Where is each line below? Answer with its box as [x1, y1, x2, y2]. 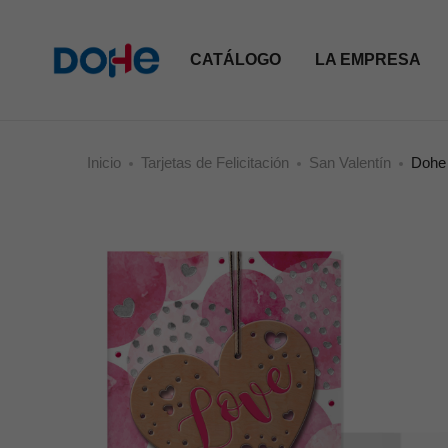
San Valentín [309, 154, 391, 172]
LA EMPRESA [314, 51, 421, 69]
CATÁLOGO [189, 51, 281, 69]
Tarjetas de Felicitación [141, 154, 289, 172]
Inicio [87, 154, 121, 172]
